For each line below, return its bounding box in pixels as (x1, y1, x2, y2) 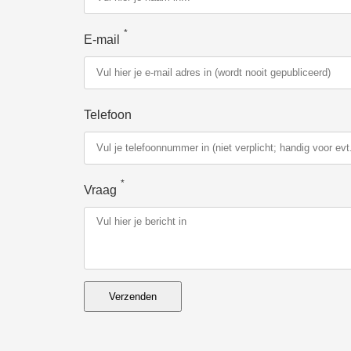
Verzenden (109, 290, 157, 302)
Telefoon (84, 107, 132, 121)
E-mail (84, 32, 120, 46)
